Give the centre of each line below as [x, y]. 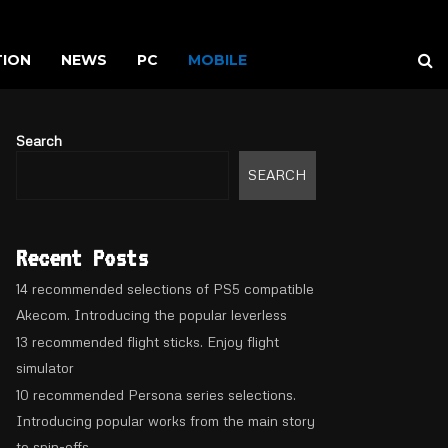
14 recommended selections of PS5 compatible [165, 288]
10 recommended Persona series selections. [156, 394]
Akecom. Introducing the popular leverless [151, 314]
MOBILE [217, 60]
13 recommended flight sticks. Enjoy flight [147, 341]
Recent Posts [82, 257]
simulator [45, 367]
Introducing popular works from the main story [165, 420]
